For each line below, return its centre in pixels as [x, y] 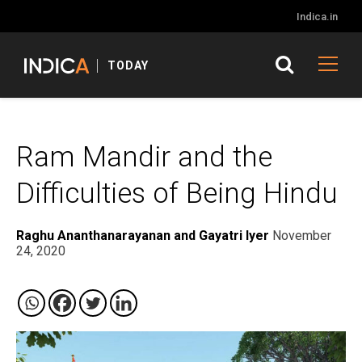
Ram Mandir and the [144, 157]
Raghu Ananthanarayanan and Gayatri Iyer [143, 236]
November [302, 236]
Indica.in [317, 17]
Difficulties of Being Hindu [177, 194]
